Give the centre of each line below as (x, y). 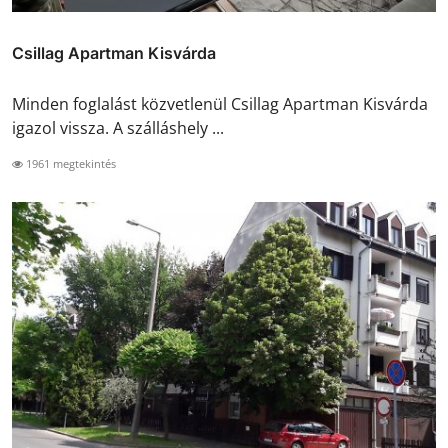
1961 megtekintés (69, 163)
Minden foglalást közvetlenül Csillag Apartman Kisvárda (220, 103)
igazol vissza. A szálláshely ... (118, 127)
